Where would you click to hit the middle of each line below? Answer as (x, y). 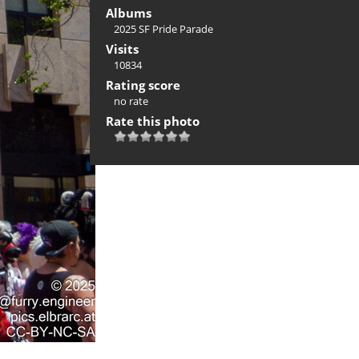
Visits (122, 49)
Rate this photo (153, 121)
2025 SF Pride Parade (163, 29)
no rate (131, 101)
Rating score (143, 85)
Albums (129, 13)
